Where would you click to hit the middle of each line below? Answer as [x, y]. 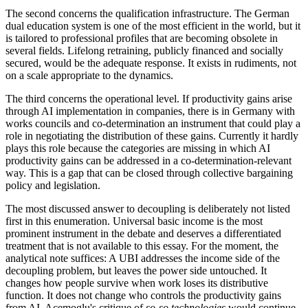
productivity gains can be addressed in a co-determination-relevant [148, 161]
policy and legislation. [53, 186]
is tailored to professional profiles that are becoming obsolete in [142, 38]
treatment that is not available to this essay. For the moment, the [142, 246]
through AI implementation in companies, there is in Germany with [150, 111]
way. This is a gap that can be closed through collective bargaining [149, 173]
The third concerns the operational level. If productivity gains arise [149, 99]
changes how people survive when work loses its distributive [137, 283]
